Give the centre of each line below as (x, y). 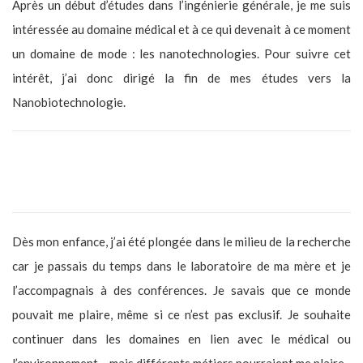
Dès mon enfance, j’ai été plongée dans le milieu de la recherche (181, 241)
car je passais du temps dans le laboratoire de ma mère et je (181, 265)
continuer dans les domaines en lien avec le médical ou (181, 338)
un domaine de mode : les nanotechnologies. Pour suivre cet (181, 53)
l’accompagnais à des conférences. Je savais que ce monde (181, 290)
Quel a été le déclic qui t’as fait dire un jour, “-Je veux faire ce (181, 159)
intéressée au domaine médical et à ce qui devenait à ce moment (181, 29)
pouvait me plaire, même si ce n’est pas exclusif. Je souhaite (181, 314)
